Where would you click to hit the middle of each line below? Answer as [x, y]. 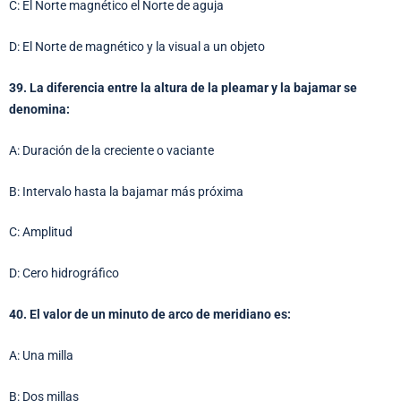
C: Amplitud [41, 232]
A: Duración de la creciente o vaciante [111, 150]
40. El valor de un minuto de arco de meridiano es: [150, 315]
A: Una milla [41, 356]
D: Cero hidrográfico [64, 273]
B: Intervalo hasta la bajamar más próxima [126, 191]
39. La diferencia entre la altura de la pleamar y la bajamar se [183, 87]
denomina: [39, 109]
